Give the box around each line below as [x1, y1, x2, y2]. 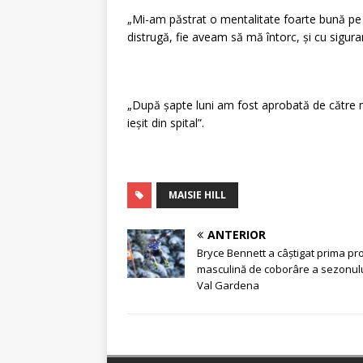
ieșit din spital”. [127, 115, 204, 131]
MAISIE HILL [169, 188, 226, 203]
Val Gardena [197, 278, 259, 293]
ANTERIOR [207, 227, 266, 243]
